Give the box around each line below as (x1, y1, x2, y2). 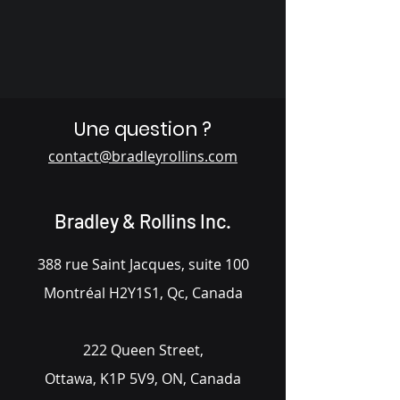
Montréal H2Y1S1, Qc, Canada (43, 283, 243, 303)
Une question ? (74, 116, 212, 142)
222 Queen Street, (82, 340, 204, 360)
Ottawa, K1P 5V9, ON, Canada (45, 369, 241, 388)
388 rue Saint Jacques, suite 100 (37, 254, 249, 274)
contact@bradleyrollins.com (48, 146, 237, 166)
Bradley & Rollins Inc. (54, 209, 231, 232)
